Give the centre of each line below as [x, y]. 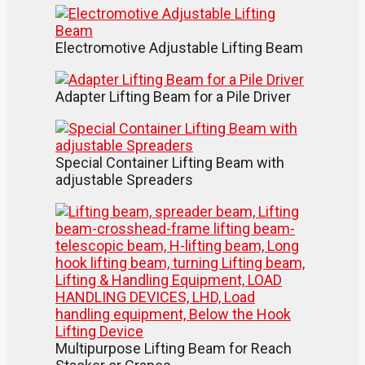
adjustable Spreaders [124, 179]
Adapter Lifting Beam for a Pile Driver [173, 96]
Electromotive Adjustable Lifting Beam [179, 47]
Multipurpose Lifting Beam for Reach [174, 348]
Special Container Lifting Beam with [170, 162]
